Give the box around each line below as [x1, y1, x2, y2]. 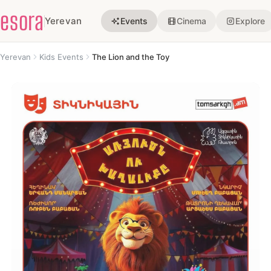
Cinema [177, 16, 207, 26]
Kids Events [39, 52, 83, 62]
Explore [235, 16, 266, 26]
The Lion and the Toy [92, 52, 169, 62]
